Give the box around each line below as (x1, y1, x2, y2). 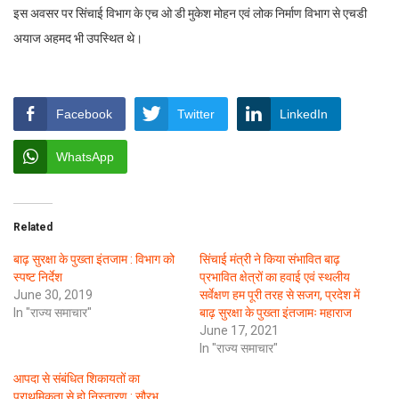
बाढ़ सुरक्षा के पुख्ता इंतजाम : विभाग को (13, 252, 175, 267)
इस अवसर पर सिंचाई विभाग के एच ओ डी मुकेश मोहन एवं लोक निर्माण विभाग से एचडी (13, 6, 367, 21)
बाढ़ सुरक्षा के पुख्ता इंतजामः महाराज (199, 305, 352, 321)
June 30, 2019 (13, 288, 93, 303)
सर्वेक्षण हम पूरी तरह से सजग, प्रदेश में (199, 288, 360, 303)
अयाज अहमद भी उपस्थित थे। (13, 31, 142, 46)
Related (13, 221, 53, 234)
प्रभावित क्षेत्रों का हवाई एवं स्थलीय (199, 270, 350, 285)
